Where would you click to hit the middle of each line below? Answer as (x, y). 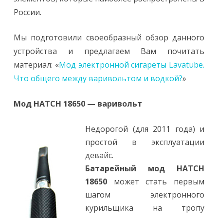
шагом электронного (145, 195)
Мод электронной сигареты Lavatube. (131, 65)
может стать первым (156, 182)
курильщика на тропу (145, 208)
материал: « (36, 65)
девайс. (99, 155)
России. (27, 12)
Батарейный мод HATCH (145, 168)
